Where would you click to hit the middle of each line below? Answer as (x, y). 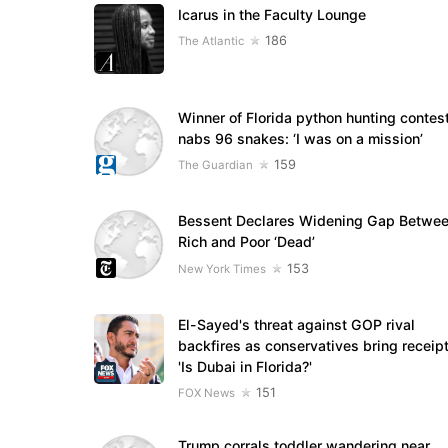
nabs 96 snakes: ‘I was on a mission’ (300, 139)
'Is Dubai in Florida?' (244, 366)
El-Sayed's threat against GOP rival (296, 324)
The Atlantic (210, 41)
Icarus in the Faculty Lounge (271, 15)
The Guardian (215, 165)
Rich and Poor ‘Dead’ (246, 242)
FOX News (206, 392)
